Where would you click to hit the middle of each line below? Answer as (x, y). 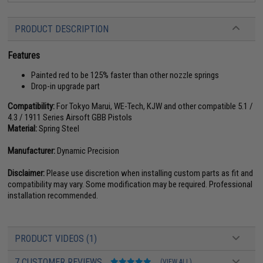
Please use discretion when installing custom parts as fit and (149, 173)
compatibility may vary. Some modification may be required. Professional (130, 184)
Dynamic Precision (87, 151)
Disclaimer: (26, 173)
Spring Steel (58, 128)
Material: (23, 128)
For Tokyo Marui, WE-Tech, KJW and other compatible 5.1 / (154, 106)
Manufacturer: (32, 151)
